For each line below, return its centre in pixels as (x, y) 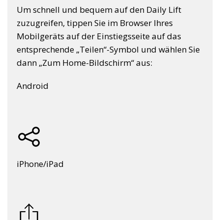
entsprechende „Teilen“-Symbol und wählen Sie (108, 49)
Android (33, 86)
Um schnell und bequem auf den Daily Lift (99, 10)
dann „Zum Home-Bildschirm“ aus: (84, 63)
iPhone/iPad (40, 164)
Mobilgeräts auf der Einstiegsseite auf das (99, 36)
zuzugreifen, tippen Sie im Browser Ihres (95, 23)
